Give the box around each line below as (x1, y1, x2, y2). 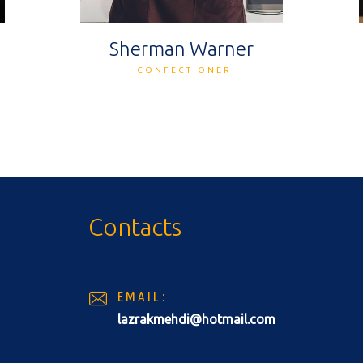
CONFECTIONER (137, 66, 232, 75)
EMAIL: (117, 288, 167, 305)
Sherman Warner (109, 38, 254, 61)
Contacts (88, 213, 181, 241)
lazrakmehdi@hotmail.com (117, 312, 275, 327)
